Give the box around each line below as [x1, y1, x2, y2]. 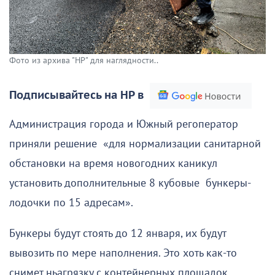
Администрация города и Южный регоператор [9, 117, 238, 131]
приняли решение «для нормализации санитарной [9, 137, 261, 150]
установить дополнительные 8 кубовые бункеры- [9, 176, 251, 190]
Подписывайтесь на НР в [9, 88, 144, 102]
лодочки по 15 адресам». [9, 196, 133, 209]
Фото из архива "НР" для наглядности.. [9, 55, 158, 66]
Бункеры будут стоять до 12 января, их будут [9, 227, 226, 240]
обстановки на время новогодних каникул [9, 157, 217, 170]
